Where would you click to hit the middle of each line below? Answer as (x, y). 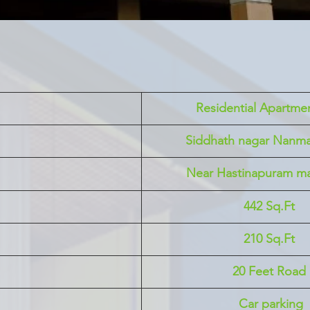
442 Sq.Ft (269, 206)
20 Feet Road (269, 271)
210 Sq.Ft (269, 239)
